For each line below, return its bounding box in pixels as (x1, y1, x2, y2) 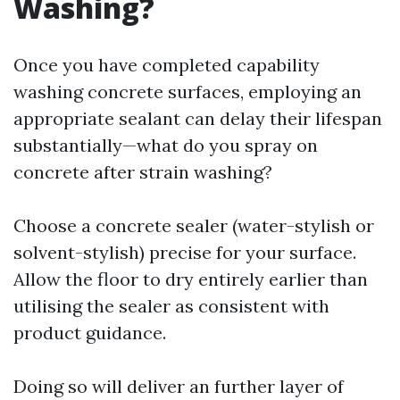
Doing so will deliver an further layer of (13, 375, 344, 397)
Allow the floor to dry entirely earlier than (13, 268, 368, 290)
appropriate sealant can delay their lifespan (13, 107, 382, 129)
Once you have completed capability (13, 54, 320, 76)
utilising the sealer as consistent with (13, 295, 329, 317)
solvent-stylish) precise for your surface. (13, 241, 356, 263)
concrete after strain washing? (13, 161, 272, 183)
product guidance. (13, 321, 166, 344)
